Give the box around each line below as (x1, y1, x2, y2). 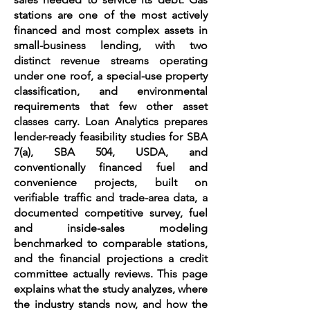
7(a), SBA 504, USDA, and (14, 145, 208, 158)
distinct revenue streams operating (14, 54, 208, 67)
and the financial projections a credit (14, 252, 208, 265)
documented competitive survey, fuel (14, 206, 208, 219)
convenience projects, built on (14, 176, 208, 189)
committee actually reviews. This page (14, 267, 208, 280)
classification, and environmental (14, 84, 208, 98)
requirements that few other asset (14, 100, 208, 113)
